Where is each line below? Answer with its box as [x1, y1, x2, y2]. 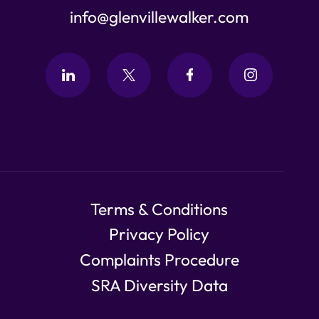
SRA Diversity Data [90, 274, 228, 296]
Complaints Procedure [79, 249, 239, 271]
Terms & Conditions [90, 198, 229, 219]
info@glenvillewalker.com [70, 6, 249, 28]
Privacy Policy [109, 224, 210, 245]
